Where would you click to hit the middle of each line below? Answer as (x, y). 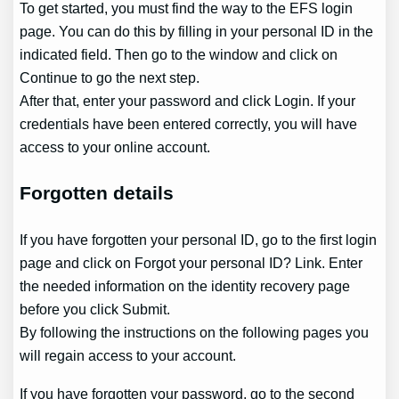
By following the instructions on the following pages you (195, 333)
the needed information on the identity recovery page (185, 286)
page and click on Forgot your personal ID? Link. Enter (191, 263)
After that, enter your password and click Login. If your (188, 100)
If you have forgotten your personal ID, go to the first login (199, 240)
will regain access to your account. (128, 356)
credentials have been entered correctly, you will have (189, 123)
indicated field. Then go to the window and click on (179, 54)
